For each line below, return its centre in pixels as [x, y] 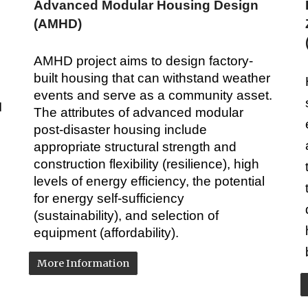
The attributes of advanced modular [139, 113]
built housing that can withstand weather [152, 78]
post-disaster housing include [121, 130]
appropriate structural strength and [135, 147]
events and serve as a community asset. [153, 96]
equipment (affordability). [107, 233]
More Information [84, 264]
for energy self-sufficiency [109, 199]
